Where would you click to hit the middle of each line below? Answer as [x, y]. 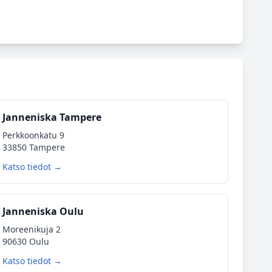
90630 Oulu [25, 241]
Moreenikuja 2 [31, 229]
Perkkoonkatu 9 [33, 135]
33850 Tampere [33, 147]
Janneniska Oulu [43, 211]
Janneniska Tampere [52, 117]
